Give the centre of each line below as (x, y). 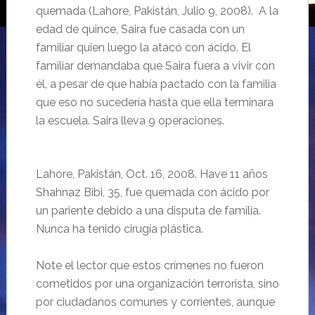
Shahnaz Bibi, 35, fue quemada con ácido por (152, 192)
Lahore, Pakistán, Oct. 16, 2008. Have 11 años (152, 174)
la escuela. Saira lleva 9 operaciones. (130, 121)
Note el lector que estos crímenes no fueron (149, 265)
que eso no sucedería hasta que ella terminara (154, 102)
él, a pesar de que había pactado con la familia (156, 84)
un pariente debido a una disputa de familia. (148, 211)
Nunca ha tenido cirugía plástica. (119, 229)
